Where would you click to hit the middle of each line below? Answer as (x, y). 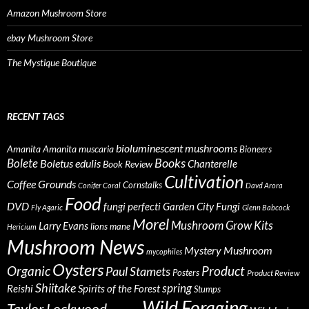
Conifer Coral (99, 185)
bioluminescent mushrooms (177, 148)
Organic (29, 270)
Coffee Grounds (41, 183)
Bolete (22, 163)
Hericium (22, 226)
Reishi (20, 288)
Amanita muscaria (78, 148)
